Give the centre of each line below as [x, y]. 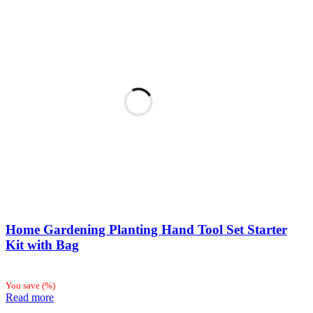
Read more [30, 298]
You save [24, 286]
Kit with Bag [42, 245]
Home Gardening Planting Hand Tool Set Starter [146, 230]
